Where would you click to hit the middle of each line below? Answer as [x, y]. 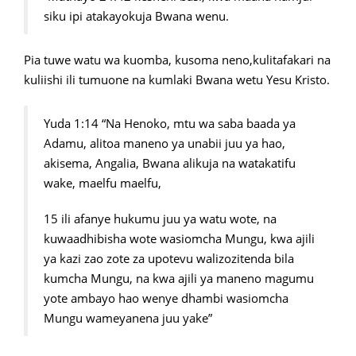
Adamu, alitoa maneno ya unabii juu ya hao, [164, 143]
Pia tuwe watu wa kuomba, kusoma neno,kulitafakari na [177, 60]
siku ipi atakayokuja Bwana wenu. [136, 16]
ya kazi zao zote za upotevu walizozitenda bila [169, 259]
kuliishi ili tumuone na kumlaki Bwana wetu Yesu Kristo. [177, 80]
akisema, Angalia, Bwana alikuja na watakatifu [170, 163]
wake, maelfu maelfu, [103, 183]
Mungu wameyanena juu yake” [128, 318]
